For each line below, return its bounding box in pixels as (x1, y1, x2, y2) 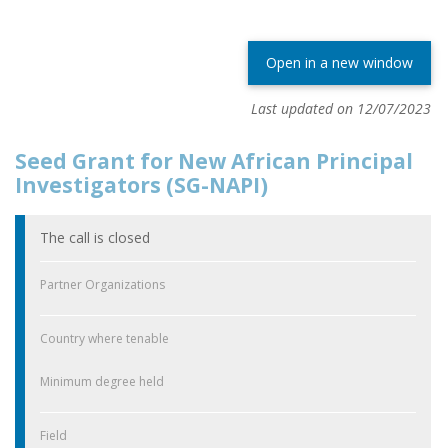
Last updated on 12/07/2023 (251, 99, 431, 119)
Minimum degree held (40, 372, 164, 390)
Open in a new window (266, 53, 413, 73)
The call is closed (40, 227, 150, 247)
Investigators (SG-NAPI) (15, 171, 268, 200)
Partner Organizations (40, 275, 165, 293)
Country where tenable (40, 329, 169, 347)
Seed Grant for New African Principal (15, 147, 413, 176)
